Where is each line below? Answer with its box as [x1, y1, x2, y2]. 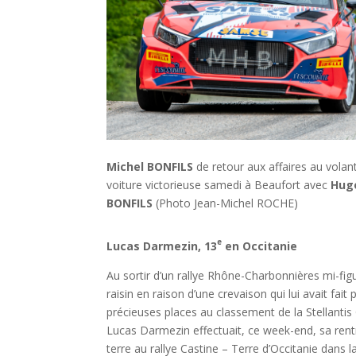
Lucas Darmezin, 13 [106, 238, 218, 254]
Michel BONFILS [106, 158, 194, 174]
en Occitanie [222, 238, 298, 254]
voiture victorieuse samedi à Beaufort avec [106, 176, 331, 192]
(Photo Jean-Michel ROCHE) [153, 195, 299, 211]
